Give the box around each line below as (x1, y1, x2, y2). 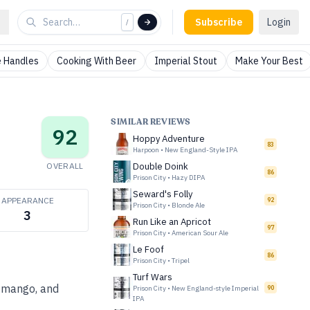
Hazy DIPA (172, 173, 205, 182)
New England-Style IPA (165, 145, 237, 154)
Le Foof (133, 244, 164, 255)
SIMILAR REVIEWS (111, 116, 191, 127)
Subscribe (195, 16, 242, 28)
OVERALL (46, 161, 84, 171)
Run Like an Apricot (133, 216, 211, 228)
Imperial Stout (154, 55, 217, 67)
